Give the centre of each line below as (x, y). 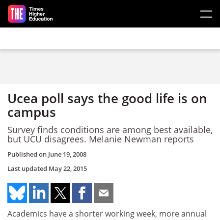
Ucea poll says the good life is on (107, 98)
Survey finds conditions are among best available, (110, 129)
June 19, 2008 (67, 154)
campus (32, 112)
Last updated (28, 168)
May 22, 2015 (68, 168)
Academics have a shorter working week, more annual (107, 214)
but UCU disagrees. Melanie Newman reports (101, 139)
